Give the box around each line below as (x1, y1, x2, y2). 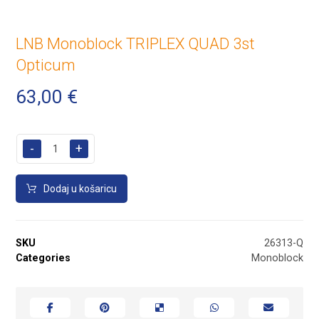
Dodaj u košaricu (43, 182, 117, 194)
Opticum (16, 56, 76, 74)
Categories (16, 252, 71, 265)
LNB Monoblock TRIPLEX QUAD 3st (16, 34, 256, 53)
